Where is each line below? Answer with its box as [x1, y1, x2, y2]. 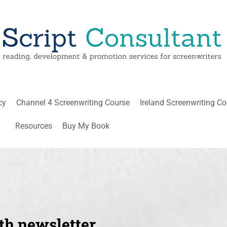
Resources [15, 121, 52, 131]
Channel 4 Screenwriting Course [16, 98, 130, 107]
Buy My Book [62, 121, 109, 131]
